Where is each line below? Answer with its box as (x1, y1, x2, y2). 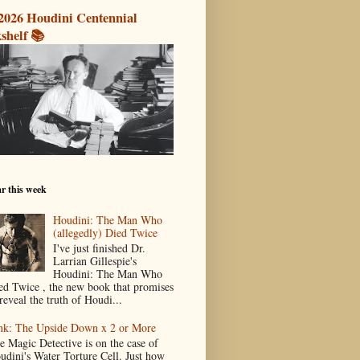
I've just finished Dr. (53, 239, 146, 256)
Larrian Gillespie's (53, 252, 137, 268)
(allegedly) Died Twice (53, 224, 158, 240)
